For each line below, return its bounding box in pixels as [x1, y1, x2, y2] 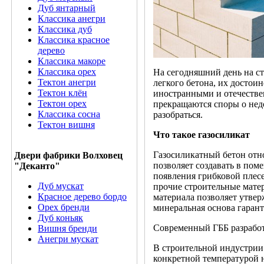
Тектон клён [38, 88, 87, 98]
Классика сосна [38, 109, 100, 119]
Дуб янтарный [38, 3, 95, 13]
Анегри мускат [38, 234, 98, 244]
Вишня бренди [38, 223, 97, 233]
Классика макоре [38, 56, 105, 66]
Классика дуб [38, 24, 92, 34]
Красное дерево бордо [38, 192, 127, 202]
